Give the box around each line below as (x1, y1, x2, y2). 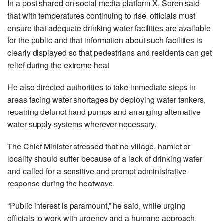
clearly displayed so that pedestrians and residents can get (7, 46, 212, 58)
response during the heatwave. (7, 177, 115, 189)
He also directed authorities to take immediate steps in (7, 81, 196, 93)
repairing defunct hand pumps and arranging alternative (7, 106, 201, 117)
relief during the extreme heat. (7, 59, 111, 71)
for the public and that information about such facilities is (7, 34, 202, 46)
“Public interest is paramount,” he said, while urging (7, 199, 185, 211)
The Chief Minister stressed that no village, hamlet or (7, 140, 190, 152)
